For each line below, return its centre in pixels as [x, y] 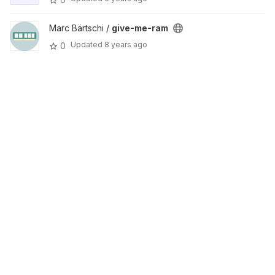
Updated [87, 45]
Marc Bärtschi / [80, 28]
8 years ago [126, 45]
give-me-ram [140, 28]
